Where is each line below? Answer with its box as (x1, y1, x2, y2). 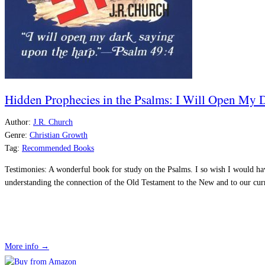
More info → (5, 242, 49, 251)
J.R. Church (33, 118, 73, 127)
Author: (5, 118, 31, 127)
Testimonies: (5, 165, 49, 174)
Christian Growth (30, 131, 88, 140)
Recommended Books (22, 144, 94, 153)
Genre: (5, 131, 27, 140)
